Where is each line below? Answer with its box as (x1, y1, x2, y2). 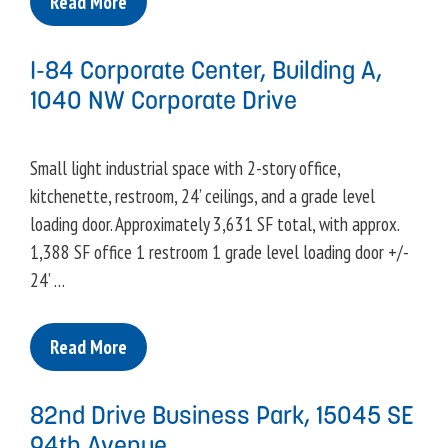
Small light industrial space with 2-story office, (30, 156, 340, 180)
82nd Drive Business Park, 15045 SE (30, 399, 414, 431)
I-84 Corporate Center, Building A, (30, 55, 382, 86)
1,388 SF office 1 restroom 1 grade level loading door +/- (30, 240, 408, 264)
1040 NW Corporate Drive (30, 85, 297, 116)
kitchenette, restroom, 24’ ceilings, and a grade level (30, 184, 375, 208)
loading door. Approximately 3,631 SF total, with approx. (30, 212, 399, 236)
